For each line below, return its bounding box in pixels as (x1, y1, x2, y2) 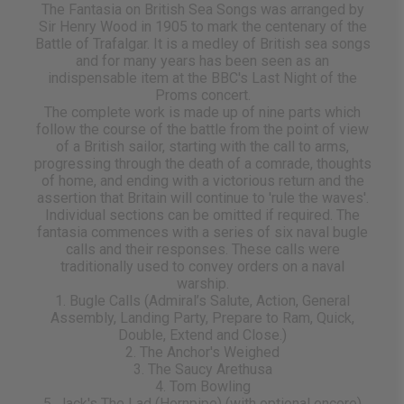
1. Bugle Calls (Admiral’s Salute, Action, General (55, 292, 351, 310)
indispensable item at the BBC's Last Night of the (48, 69, 358, 87)
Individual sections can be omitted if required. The (45, 207, 361, 225)
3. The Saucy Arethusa (133, 361, 272, 379)
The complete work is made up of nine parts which (44, 104, 362, 122)
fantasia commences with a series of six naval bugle (37, 224, 369, 242)
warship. (176, 275, 229, 293)
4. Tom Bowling (154, 378, 251, 396)
